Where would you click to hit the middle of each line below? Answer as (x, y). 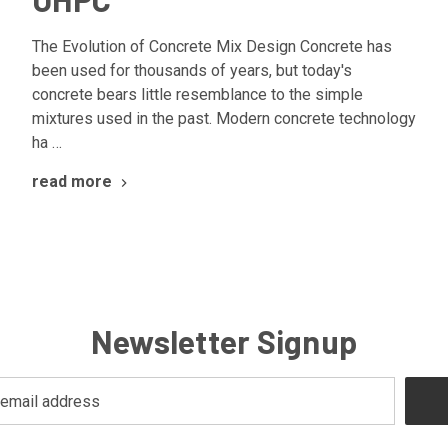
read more (72, 182)
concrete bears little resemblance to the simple (197, 95)
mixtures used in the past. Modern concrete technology (224, 119)
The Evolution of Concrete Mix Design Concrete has (212, 47)
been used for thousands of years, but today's (192, 71)
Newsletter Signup (224, 341)
